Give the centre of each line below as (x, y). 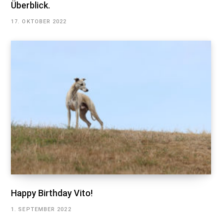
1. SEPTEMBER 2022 (41, 209)
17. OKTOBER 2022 (39, 22)
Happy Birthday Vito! (52, 193)
